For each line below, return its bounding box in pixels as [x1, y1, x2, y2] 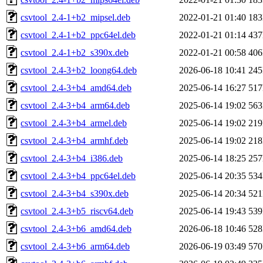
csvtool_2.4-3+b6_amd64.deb [21, 223, 131, 234]
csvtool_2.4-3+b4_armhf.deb [21, 135, 128, 146]
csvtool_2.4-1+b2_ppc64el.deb [21, 29, 136, 40]
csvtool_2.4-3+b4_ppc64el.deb [21, 170, 136, 181]
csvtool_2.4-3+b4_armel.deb [21, 117, 127, 128]
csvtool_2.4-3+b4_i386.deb [21, 153, 123, 163]
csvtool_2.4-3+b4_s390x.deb [21, 188, 129, 198]
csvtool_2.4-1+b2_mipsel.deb [21, 12, 130, 22]
